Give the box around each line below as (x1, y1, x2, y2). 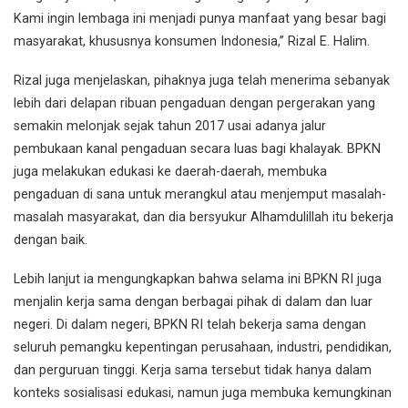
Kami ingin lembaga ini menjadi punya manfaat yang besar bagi (14, 11, 386, 27)
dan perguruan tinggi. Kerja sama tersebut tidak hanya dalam (14, 362, 372, 378)
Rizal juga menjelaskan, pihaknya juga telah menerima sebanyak (14, 72, 390, 88)
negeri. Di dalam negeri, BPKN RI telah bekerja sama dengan (14, 316, 366, 332)
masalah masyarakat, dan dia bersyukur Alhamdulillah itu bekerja (14, 209, 393, 225)
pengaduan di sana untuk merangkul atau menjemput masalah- (14, 186, 386, 202)
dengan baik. (14, 231, 87, 248)
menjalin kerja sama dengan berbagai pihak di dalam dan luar (14, 293, 372, 310)
